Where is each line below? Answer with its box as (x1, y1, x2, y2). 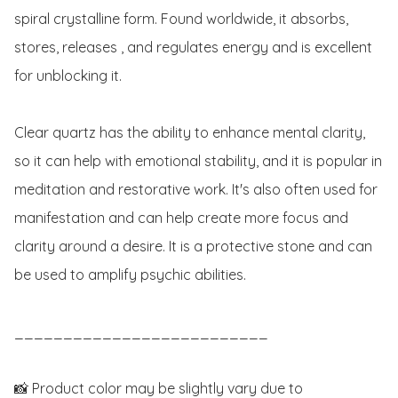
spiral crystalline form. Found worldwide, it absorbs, (14, 10, 348, 28)
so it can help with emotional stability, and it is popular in (14, 152, 382, 171)
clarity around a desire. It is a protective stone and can (14, 237, 372, 256)
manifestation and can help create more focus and (14, 209, 348, 227)
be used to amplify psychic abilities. (14, 266, 246, 284)
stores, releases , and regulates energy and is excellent (14, 38, 372, 57)
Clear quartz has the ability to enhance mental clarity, (14, 123, 365, 142)
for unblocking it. (14, 67, 122, 85)
